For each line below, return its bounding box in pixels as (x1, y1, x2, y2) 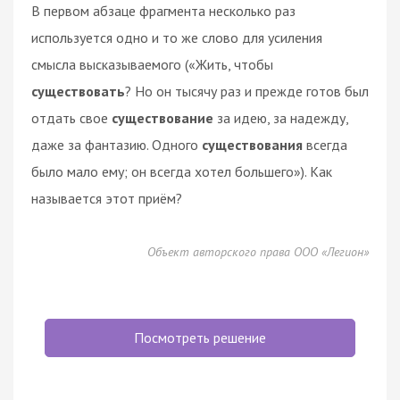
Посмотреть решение (134, 328, 266, 346)
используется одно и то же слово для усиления (31, 28, 322, 46)
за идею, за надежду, (217, 108, 348, 127)
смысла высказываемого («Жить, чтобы (31, 54, 273, 73)
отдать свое (31, 108, 112, 127)
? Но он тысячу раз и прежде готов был (125, 81, 369, 100)
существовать (31, 81, 125, 100)
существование (112, 108, 217, 127)
